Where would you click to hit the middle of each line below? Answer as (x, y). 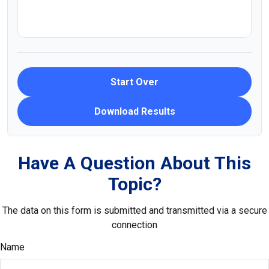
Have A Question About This (134, 163)
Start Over (134, 82)
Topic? (134, 184)
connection (134, 225)
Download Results (134, 111)
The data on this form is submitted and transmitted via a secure (134, 210)
